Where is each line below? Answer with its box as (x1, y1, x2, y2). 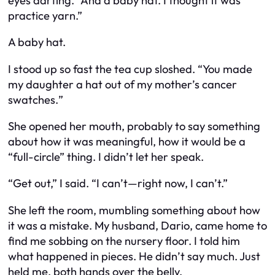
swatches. (8, 92, 58, 107)
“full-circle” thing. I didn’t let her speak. (8, 150, 204, 164)
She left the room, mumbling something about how (8, 203, 260, 217)
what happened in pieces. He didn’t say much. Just (8, 249, 260, 263)
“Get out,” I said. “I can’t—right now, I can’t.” (8, 176, 228, 191)
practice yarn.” (8, 8, 82, 23)
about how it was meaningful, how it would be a (8, 134, 246, 149)
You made (203, 61, 252, 76)
